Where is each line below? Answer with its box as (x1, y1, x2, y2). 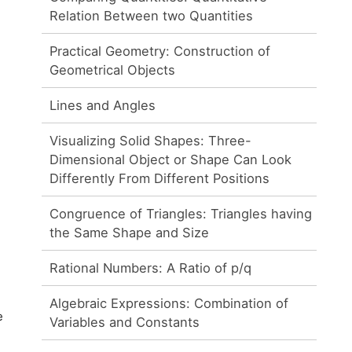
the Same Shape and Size (49, 224, 210, 240)
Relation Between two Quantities (49, 7, 254, 24)
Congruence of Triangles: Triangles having (49, 205, 313, 222)
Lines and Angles (49, 97, 156, 113)
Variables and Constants (49, 313, 200, 330)
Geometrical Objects (49, 61, 176, 78)
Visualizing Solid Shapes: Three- (49, 132, 252, 148)
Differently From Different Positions (49, 170, 270, 186)
